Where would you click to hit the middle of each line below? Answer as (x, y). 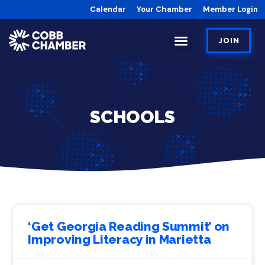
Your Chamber (164, 9)
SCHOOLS (132, 117)
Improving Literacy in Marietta (119, 240)
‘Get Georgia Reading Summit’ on (129, 227)
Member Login (230, 9)
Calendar (108, 9)
